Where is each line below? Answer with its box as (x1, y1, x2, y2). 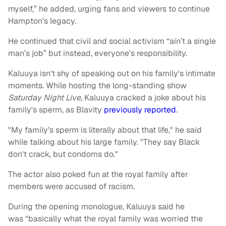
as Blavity (66, 104, 104, 116)
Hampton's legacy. (8, 16, 76, 27)
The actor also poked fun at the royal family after (8, 169, 188, 180)
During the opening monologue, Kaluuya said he (8, 201, 185, 212)
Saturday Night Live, (8, 92, 84, 103)
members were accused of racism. (8, 181, 135, 192)
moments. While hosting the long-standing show (8, 80, 187, 91)
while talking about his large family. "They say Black (8, 137, 200, 148)
